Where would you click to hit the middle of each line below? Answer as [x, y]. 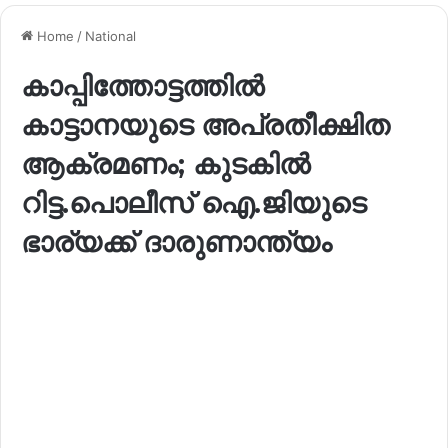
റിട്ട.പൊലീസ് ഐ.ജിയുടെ [193, 202]
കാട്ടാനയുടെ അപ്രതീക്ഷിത [205, 124]
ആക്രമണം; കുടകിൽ [165, 163]
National [110, 35]
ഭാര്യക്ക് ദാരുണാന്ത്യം [176, 241]
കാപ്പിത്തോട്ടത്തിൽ [142, 85]
